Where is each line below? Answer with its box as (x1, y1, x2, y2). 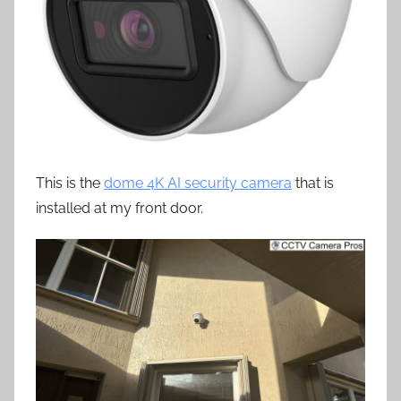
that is (292, 174, 334, 192)
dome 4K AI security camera (104, 174, 292, 192)
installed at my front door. (36, 199, 203, 217)
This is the (36, 174, 104, 192)
